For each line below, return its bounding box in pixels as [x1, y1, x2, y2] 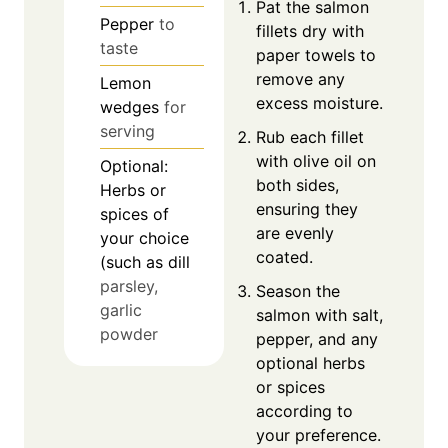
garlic [100, 300, 142, 321]
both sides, [256, 174, 339, 195]
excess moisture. [256, 92, 383, 113]
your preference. [256, 424, 381, 445]
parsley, [100, 276, 158, 297]
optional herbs [256, 352, 365, 373]
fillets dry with [256, 20, 364, 41]
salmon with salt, [256, 304, 383, 325]
